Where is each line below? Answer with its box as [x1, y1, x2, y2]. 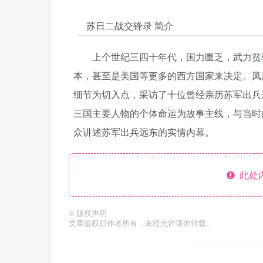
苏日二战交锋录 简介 [86, 19, 173, 33]
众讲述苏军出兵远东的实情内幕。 [73, 125, 214, 139]
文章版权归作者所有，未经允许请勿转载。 [69, 218, 214, 229]
